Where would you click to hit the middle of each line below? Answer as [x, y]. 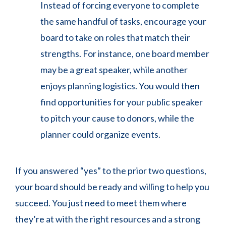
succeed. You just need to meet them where [101, 203]
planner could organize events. [101, 134]
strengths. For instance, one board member [125, 54]
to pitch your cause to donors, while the [117, 118]
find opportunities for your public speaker [122, 102]
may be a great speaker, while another [114, 70]
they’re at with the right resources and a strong [108, 219]
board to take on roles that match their [115, 38]
